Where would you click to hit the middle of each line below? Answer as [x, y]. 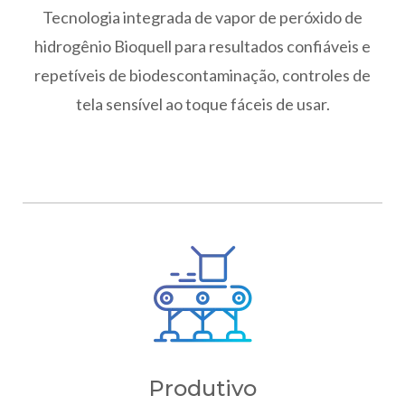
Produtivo [202, 388]
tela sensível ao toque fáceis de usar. [202, 104]
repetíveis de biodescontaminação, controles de [202, 75]
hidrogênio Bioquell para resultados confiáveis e [202, 46]
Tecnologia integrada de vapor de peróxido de [202, 17]
